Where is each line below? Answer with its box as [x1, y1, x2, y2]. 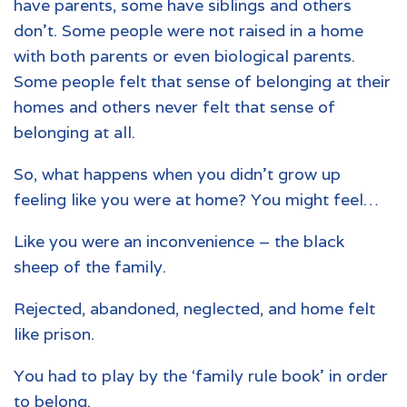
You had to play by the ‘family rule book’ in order [14, 364, 388, 386]
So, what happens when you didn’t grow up [14, 163, 341, 184]
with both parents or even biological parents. [14, 45, 355, 66]
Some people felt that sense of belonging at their [14, 70, 391, 92]
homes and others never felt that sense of [14, 95, 335, 117]
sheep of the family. [14, 255, 166, 277]
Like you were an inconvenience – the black [14, 230, 344, 252]
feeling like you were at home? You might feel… [14, 188, 379, 210]
